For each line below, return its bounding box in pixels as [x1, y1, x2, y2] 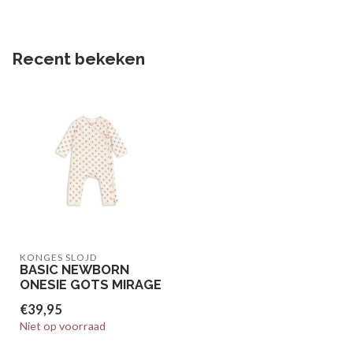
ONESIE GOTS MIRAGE [20, 277, 162, 292]
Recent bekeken [12, 49, 145, 69]
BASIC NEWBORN [20, 262, 129, 277]
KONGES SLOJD [20, 251, 97, 263]
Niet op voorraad [20, 319, 106, 333]
